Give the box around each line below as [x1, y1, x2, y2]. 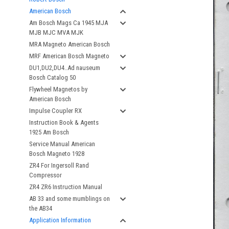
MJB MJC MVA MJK [29, 29, 83, 36]
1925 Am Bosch [29, 128, 69, 136]
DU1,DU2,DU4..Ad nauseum [29, 64, 100, 72]
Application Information [29, 216, 91, 224]
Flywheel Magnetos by [29, 85, 87, 93]
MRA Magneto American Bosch [29, 40, 110, 48]
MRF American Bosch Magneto [29, 52, 109, 60]
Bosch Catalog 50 [29, 74, 76, 81]
